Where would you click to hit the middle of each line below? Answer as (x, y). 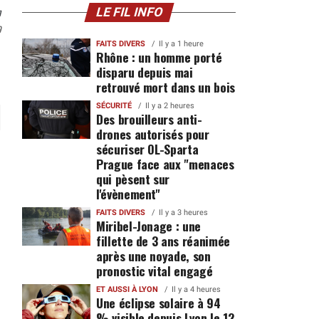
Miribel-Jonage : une (148, 226)
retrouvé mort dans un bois (165, 87)
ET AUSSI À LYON (127, 289)
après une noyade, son (153, 256)
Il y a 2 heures (169, 106)
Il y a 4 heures (196, 289)
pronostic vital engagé (154, 271)
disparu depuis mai (144, 72)
